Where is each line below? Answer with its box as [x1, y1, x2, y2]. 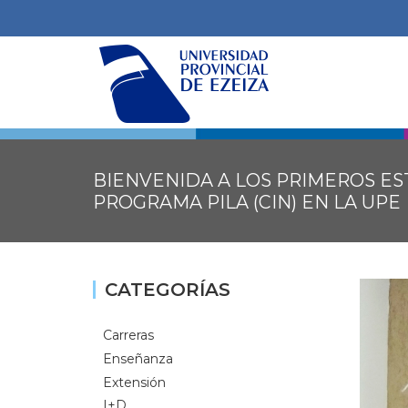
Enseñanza [103, 350, 173, 367]
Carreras [103, 326, 154, 343]
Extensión [103, 373, 166, 391]
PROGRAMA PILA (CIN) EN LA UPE [93, 191, 401, 213]
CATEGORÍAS [105, 279, 230, 301]
